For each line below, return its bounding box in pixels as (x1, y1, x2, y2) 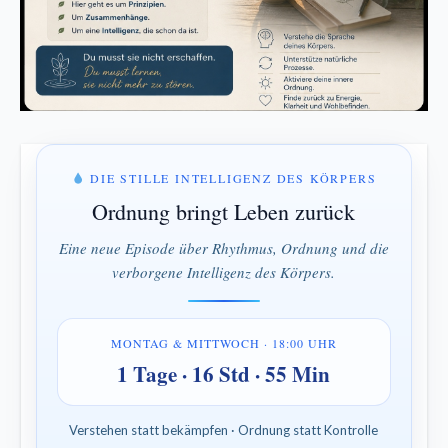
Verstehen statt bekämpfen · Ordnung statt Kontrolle (69, 421, 379, 438)
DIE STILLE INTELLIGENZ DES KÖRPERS (85, 169, 377, 186)
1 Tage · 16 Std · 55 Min (117, 358, 331, 389)
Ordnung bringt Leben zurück (92, 196, 356, 226)
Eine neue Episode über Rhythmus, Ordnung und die (58, 237, 389, 258)
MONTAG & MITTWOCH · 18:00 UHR (110, 334, 337, 351)
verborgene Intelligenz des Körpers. (112, 261, 336, 282)
